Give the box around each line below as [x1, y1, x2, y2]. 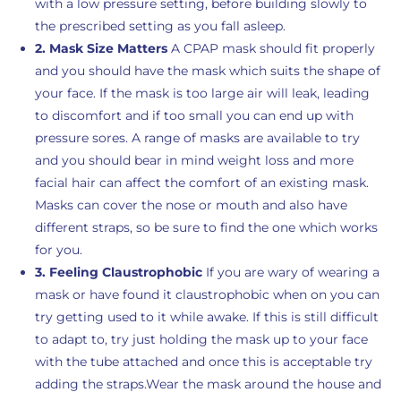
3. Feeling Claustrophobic [34, 264, 206, 280]
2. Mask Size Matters [34, 40, 171, 56]
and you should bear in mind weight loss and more [34, 152, 354, 168]
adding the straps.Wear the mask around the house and [34, 376, 381, 392]
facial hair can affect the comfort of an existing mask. [34, 175, 369, 191]
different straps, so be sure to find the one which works [34, 219, 378, 235]
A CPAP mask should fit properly [170, 40, 375, 56]
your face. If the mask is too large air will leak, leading [34, 85, 370, 101]
